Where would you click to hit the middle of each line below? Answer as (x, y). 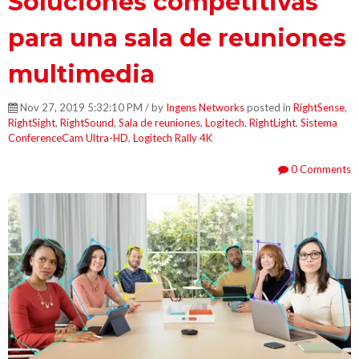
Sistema (319, 122)
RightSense (319, 107)
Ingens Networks (205, 107)
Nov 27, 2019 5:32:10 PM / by (92, 107)
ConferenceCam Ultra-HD (68, 137)
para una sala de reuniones (177, 38)
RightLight (272, 122)
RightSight (32, 122)
